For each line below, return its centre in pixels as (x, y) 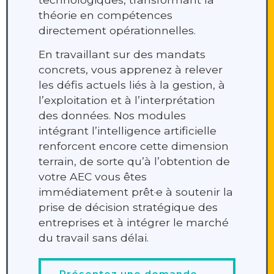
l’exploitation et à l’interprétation (127, 100)
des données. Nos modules (112, 116)
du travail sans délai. (94, 238)
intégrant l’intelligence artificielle (128, 131)
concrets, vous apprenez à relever (131, 70)
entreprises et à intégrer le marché (134, 223)
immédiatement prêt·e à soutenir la (136, 192)
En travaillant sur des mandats (122, 54)
